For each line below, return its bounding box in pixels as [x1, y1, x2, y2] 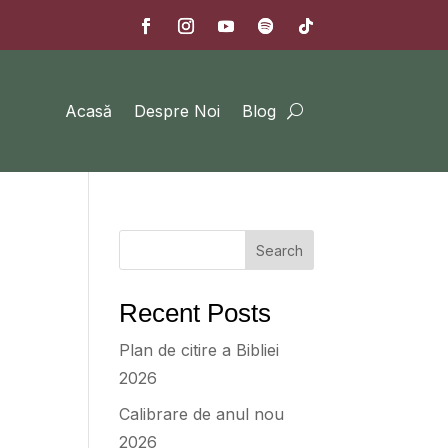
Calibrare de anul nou [119, 404, 285, 424]
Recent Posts [119, 298, 272, 328]
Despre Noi [133, 101, 220, 121]
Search [255, 241, 303, 259]
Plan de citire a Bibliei [119, 340, 280, 360]
